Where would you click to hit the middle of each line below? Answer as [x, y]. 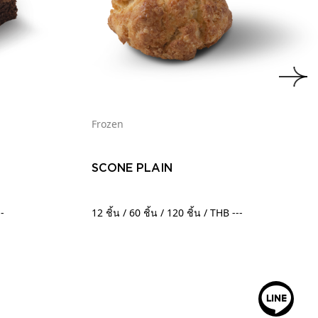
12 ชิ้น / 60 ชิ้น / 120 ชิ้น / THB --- [167, 213]
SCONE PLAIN [132, 168]
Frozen [107, 124]
